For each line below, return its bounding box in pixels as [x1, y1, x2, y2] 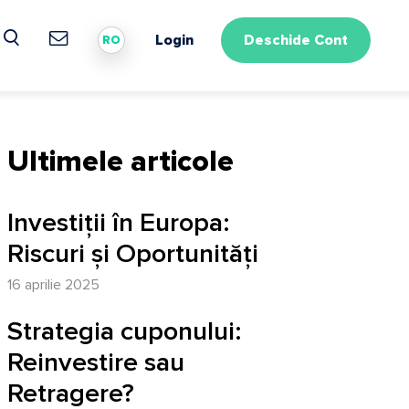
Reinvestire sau [7, 346, 184, 379]
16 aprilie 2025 [7, 276, 100, 294]
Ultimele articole [7, 144, 234, 180]
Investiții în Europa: [7, 206, 230, 239]
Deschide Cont [244, 31, 348, 49]
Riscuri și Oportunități [7, 237, 258, 270]
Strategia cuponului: [7, 315, 242, 348]
